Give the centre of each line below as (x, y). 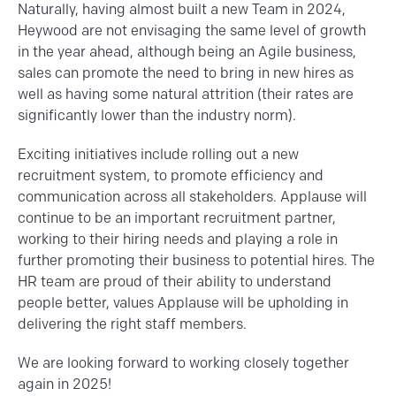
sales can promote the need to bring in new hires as (186, 73)
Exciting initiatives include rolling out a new (158, 155)
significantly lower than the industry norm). (157, 116)
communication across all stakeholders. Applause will (192, 197)
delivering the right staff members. (134, 324)
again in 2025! (65, 385)
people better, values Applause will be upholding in (183, 303)
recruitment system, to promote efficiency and (171, 176)
